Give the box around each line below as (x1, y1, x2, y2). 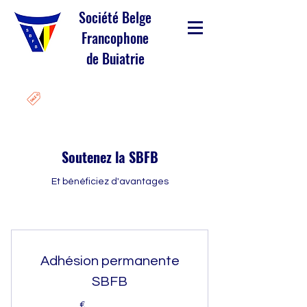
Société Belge (79, 7, 151, 27)
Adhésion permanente (40, 254, 180, 268)
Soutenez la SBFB (61, 147, 158, 167)
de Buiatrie (86, 48, 145, 69)
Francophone (82, 27, 149, 48)
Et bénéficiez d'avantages (51, 177, 169, 186)
